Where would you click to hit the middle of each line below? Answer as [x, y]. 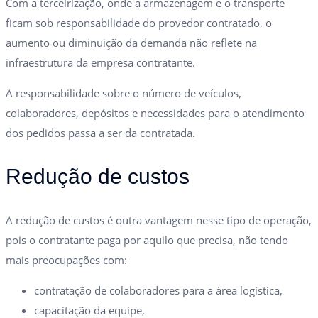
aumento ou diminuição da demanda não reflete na [131, 42]
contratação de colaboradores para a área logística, [158, 290]
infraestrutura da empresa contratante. [100, 62]
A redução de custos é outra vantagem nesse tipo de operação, [159, 220]
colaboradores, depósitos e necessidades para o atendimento [155, 113]
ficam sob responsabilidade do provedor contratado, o [139, 22]
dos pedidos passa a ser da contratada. [100, 132]
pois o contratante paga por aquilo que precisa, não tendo [147, 240]
